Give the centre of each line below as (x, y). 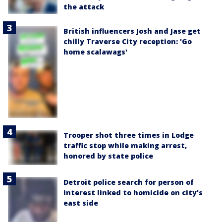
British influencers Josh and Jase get (132, 31)
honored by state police (108, 156)
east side (81, 203)
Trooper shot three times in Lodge (129, 135)
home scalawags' (95, 52)
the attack (84, 7)
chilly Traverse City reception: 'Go (128, 41)
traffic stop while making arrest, (125, 145)
